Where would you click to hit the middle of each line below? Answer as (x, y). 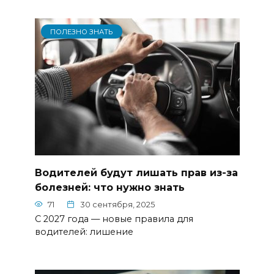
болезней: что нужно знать (109, 187)
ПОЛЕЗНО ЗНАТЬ (82, 31)
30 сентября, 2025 (117, 204)
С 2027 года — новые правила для (114, 219)
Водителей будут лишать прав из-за (136, 172)
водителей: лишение (84, 231)
